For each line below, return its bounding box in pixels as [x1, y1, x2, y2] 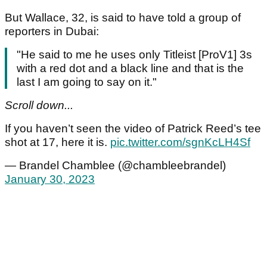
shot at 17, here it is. [5, 135, 110, 148]
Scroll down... [5, 98, 73, 111]
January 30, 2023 [5, 172, 95, 185]
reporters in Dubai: [5, 24, 99, 38]
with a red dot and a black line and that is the [17, 61, 244, 74]
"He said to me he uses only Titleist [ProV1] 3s [17, 48, 252, 61]
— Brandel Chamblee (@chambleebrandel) [5, 159, 226, 172]
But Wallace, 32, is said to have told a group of [5, 11, 241, 24]
